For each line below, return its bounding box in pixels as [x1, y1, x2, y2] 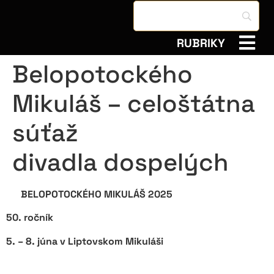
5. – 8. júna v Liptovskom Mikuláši [6, 234, 163, 248]
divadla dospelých [12, 147, 229, 178]
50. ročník [6, 211, 53, 224]
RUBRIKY [177, 35, 225, 51]
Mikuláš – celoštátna [12, 88, 255, 119]
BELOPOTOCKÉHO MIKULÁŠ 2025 [21, 188, 172, 201]
